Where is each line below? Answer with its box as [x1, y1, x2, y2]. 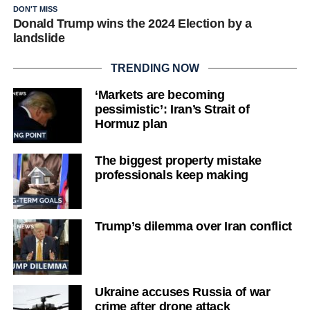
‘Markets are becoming [94, 87, 225, 102]
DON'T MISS [12, 4, 57, 13]
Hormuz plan [94, 116, 167, 131]
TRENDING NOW [110, 62, 199, 74]
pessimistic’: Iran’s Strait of [94, 102, 250, 116]
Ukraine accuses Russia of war [94, 284, 271, 299]
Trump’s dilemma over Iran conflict [94, 219, 292, 233]
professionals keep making [94, 167, 249, 182]
